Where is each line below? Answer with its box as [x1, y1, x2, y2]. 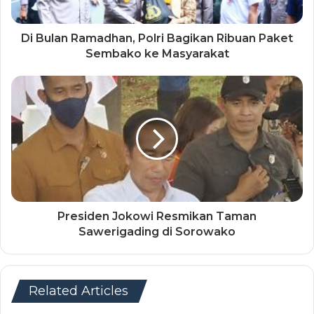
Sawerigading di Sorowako [78, 224, 235, 238]
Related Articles [29, 282, 128, 299]
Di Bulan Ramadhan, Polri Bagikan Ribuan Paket [21, 31, 293, 45]
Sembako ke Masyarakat [85, 46, 229, 60]
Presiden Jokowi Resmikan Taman [57, 209, 257, 223]
